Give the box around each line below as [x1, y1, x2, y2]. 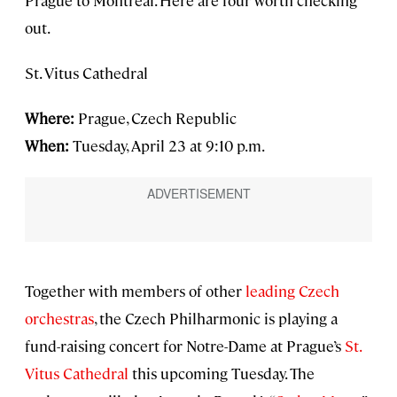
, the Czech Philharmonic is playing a [94, 308, 338, 329]
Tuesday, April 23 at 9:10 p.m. [69, 136, 265, 156]
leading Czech [245, 281, 339, 301]
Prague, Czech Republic [78, 108, 237, 128]
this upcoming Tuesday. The [128, 363, 315, 384]
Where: [25, 108, 78, 128]
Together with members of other [25, 281, 245, 301]
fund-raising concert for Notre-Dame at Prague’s [25, 336, 345, 356]
